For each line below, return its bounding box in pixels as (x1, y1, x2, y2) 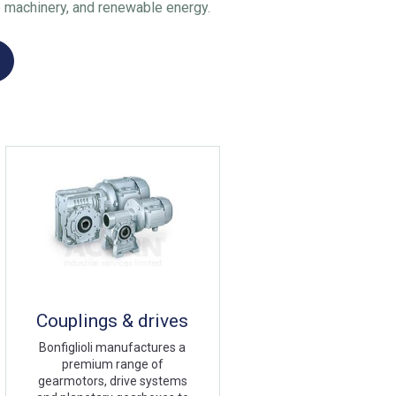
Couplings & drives (36, 310, 189, 332)
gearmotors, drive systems (37, 374, 187, 389)
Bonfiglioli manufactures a (39, 340, 187, 355)
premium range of (61, 357, 164, 372)
